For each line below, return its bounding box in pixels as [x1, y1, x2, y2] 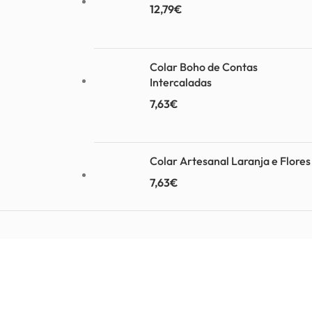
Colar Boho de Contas [149, 59, 258, 74]
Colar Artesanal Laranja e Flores [149, 153, 311, 168]
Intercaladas [149, 75, 212, 89]
